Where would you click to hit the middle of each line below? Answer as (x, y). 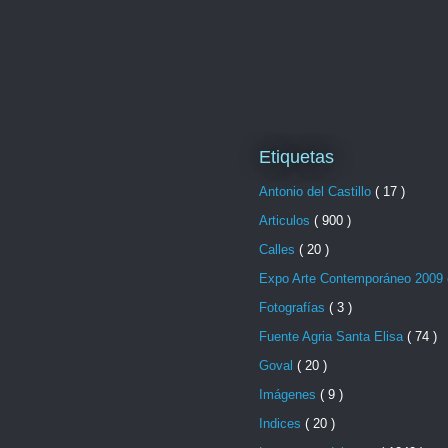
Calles (279, 249)
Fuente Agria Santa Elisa (333, 336)
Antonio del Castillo (317, 191)
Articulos (286, 220)
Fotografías (294, 307)
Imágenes (289, 394)
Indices (282, 423)
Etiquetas (296, 157)
